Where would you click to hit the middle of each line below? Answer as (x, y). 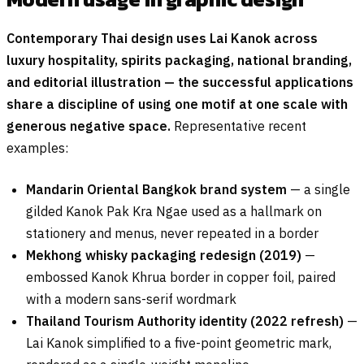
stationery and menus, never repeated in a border (172, 234)
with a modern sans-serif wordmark (131, 299)
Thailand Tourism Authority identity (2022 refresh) (185, 321)
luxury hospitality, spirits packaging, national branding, (179, 61)
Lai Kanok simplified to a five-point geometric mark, (179, 343)
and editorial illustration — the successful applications (180, 82)
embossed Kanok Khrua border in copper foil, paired (181, 277)
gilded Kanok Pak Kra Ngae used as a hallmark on (174, 212)
